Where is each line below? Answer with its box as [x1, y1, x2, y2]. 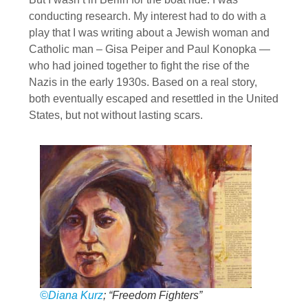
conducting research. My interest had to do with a [29, 10, 266, 23]
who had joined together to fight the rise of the [29, 60, 250, 72]
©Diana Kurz [40, 289, 103, 301]
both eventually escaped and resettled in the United [29, 93, 278, 105]
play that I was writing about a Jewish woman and [29, 27, 269, 39]
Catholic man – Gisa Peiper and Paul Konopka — [29, 43, 270, 56]
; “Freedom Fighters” [103, 289, 202, 301]
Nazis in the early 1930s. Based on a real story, [29, 76, 257, 89]
